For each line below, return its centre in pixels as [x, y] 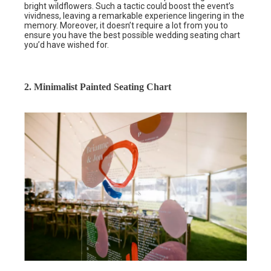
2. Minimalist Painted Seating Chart [98, 87]
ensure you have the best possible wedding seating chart [132, 35]
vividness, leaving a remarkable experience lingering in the [134, 16]
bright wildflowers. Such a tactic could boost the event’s [129, 6]
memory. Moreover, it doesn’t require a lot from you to [126, 26]
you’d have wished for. [69, 45]
